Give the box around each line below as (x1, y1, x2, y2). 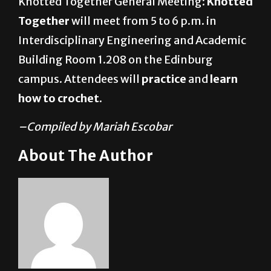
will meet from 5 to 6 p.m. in (70, 14, 217, 28)
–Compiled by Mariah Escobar (18, 120, 172, 134)
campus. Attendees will (18, 72, 142, 87)
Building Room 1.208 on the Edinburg (18, 53, 213, 67)
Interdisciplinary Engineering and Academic (18, 33, 246, 48)
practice (142, 72, 186, 87)
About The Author (18, 146, 153, 166)
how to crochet (18, 91, 99, 106)
